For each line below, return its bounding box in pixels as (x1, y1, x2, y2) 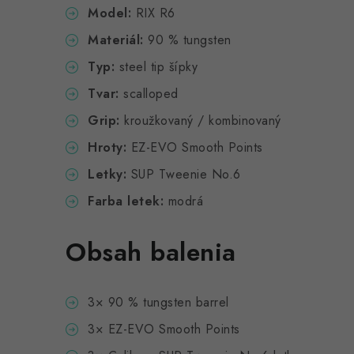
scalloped (119, 85, 179, 103)
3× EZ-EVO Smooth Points (88, 320, 240, 338)
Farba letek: (88, 192, 164, 210)
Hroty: (88, 138, 126, 156)
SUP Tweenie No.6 (126, 165, 241, 183)
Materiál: (88, 31, 144, 49)
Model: (88, 4, 131, 22)
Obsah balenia (66, 234, 236, 270)
